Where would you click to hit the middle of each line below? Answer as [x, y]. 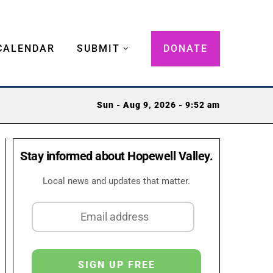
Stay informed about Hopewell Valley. [116, 156]
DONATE [186, 48]
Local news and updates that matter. [116, 181]
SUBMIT [98, 48]
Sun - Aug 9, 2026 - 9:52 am [158, 105]
